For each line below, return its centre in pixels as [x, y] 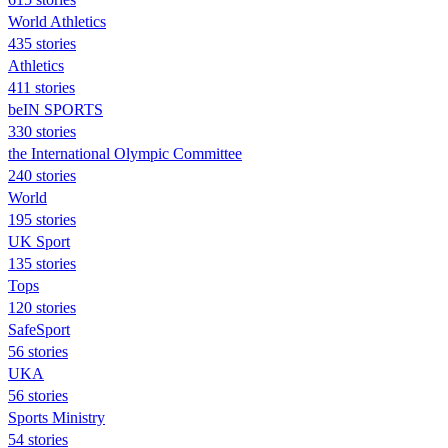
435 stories [42, 43]
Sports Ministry [56, 417]
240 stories [42, 175]
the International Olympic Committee [125, 153]
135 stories [42, 263]
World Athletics [57, 21]
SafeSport [39, 329]
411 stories [41, 87]
